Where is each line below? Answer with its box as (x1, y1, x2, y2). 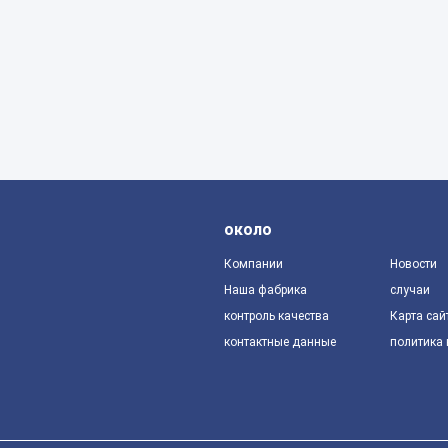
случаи (389, 283, 430, 297)
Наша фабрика (224, 283, 307, 297)
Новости (389, 257, 437, 271)
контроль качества (224, 309, 329, 323)
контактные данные (224, 335, 336, 349)
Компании (224, 257, 283, 271)
